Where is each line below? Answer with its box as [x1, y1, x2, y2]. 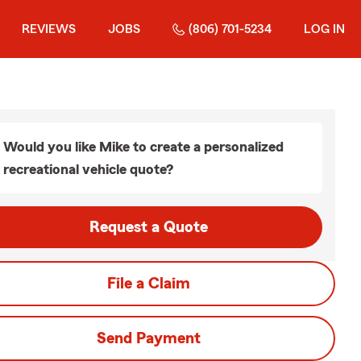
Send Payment [96, 330, 201, 346]
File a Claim [106, 276, 190, 292]
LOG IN [304, 23, 345, 35]
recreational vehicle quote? [3, 162, 173, 176]
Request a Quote [89, 219, 208, 235]
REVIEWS [22, 23, 76, 35]
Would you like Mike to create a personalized [3, 139, 284, 154]
